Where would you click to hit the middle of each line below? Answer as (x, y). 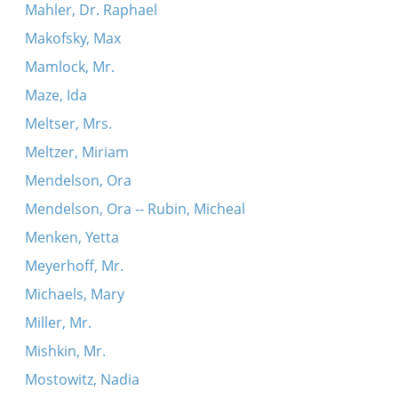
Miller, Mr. (58, 322)
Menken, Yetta (72, 237)
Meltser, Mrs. (68, 123)
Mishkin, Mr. (65, 351)
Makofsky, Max (72, 38)
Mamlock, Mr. (69, 67)
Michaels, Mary (74, 294)
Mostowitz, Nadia (82, 379)
